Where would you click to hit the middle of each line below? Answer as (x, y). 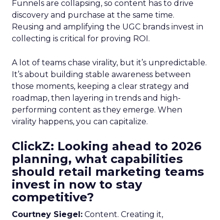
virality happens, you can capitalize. (80, 122)
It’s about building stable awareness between (101, 74)
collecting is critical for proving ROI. (81, 39)
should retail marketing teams (108, 172)
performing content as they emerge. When (97, 110)
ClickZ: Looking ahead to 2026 (107, 146)
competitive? (53, 197)
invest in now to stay (77, 184)
